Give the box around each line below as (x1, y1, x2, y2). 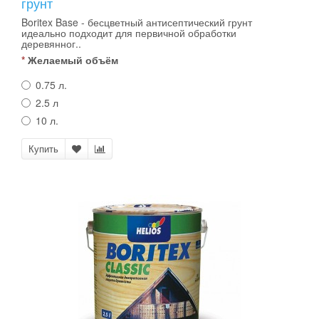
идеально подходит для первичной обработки (21, 26, 236, 40)
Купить (28, 142, 58, 155)
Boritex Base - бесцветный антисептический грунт (21, 15, 252, 29)
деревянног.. (21, 36, 81, 51)
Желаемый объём (28, 53, 118, 67)
